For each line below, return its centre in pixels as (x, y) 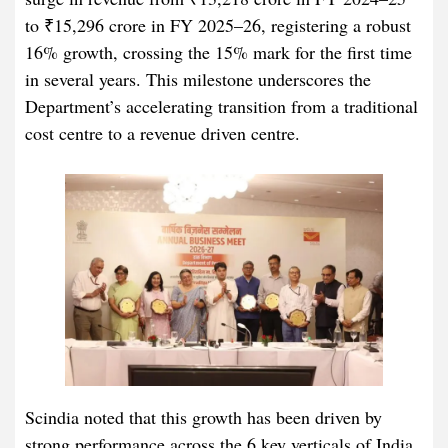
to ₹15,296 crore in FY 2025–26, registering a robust (218, 25)
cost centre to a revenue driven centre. (162, 133)
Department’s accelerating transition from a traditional (221, 106)
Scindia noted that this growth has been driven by (203, 417)
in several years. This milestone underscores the (198, 79)
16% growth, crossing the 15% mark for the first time (218, 52)
